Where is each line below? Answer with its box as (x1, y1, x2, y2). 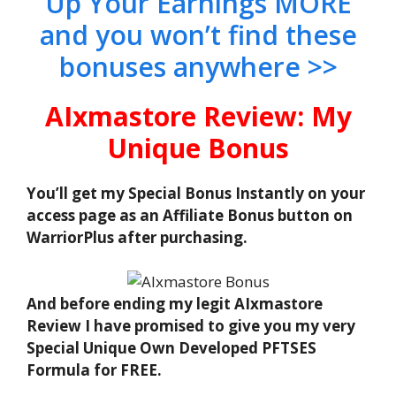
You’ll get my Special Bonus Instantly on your (27, 182, 365, 203)
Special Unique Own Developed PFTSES (27, 338, 316, 359)
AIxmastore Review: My (44, 97, 352, 134)
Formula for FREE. (27, 360, 162, 381)
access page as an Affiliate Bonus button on (27, 204, 353, 225)
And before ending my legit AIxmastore (27, 293, 323, 315)
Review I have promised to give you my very (27, 316, 355, 337)
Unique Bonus (107, 129, 289, 166)
